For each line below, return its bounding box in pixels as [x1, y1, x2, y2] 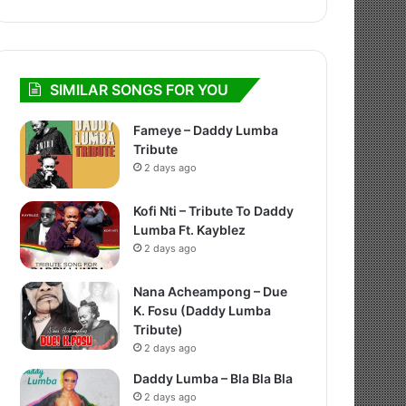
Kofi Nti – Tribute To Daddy [133, 203, 295, 218]
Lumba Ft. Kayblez [133, 222, 246, 237]
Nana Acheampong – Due [133, 284, 288, 299]
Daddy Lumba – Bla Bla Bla [133, 371, 294, 386]
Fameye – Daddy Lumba [133, 122, 279, 138]
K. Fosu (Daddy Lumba [133, 303, 272, 318]
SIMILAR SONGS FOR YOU [50, 81, 229, 99]
